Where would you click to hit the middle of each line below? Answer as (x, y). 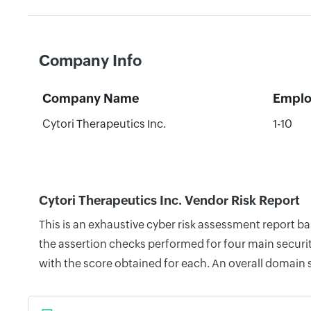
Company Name (90, 98)
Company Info (90, 61)
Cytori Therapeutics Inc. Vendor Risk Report (169, 200)
